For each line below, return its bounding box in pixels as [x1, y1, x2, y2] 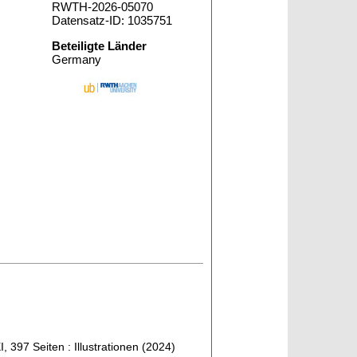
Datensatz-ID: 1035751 [52, 14, 173, 27]
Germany [52, 53, 102, 66]
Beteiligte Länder [52, 39, 147, 53]
